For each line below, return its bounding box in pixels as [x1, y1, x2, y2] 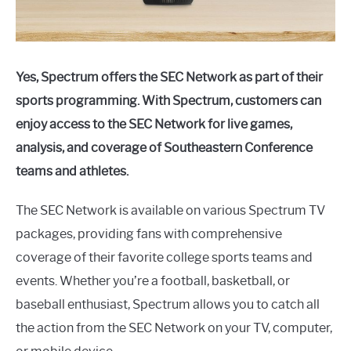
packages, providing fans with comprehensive [16, 226, 282, 241]
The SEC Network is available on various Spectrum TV [16, 202, 325, 218]
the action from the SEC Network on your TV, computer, [16, 320, 332, 335]
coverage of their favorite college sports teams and [16, 249, 313, 265]
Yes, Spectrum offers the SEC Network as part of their [16, 69, 323, 85]
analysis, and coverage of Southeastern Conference [16, 139, 313, 155]
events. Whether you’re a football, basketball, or [16, 273, 290, 288]
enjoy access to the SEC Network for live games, [16, 116, 292, 132]
